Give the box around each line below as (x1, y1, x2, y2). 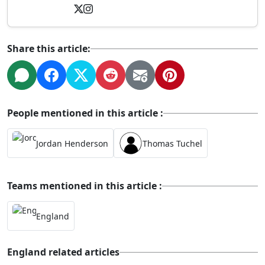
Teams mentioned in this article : (7, 179, 162, 192)
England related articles (7, 245, 119, 258)
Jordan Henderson (36, 137, 108, 149)
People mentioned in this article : (7, 106, 163, 119)
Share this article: (7, 42, 91, 55)
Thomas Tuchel (143, 137, 202, 149)
